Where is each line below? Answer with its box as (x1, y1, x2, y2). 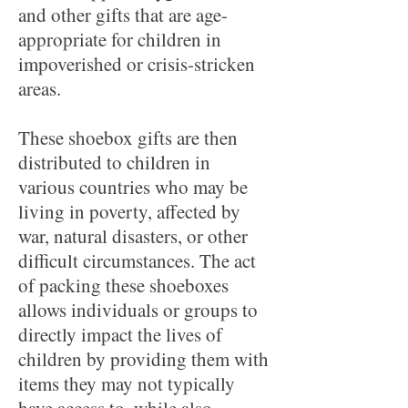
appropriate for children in (18, 26, 221, 52)
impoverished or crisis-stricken (18, 51, 255, 76)
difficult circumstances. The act (18, 248, 256, 273)
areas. (18, 76, 61, 101)
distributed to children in (18, 149, 210, 175)
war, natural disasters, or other (18, 223, 248, 249)
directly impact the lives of (18, 321, 222, 347)
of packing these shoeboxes (18, 272, 229, 298)
